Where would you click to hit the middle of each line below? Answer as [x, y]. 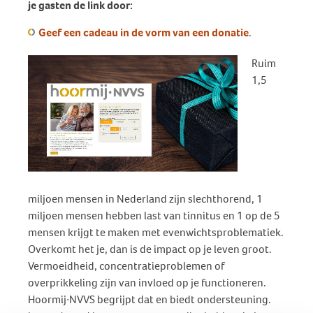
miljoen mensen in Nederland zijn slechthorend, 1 [145, 199]
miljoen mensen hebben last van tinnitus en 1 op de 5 [154, 216]
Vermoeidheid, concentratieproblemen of [126, 266]
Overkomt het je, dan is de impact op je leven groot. [150, 249]
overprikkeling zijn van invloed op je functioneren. [147, 283]
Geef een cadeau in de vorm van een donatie [144, 32]
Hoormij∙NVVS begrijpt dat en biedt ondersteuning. [150, 299]
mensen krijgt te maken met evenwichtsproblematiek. [156, 232]
